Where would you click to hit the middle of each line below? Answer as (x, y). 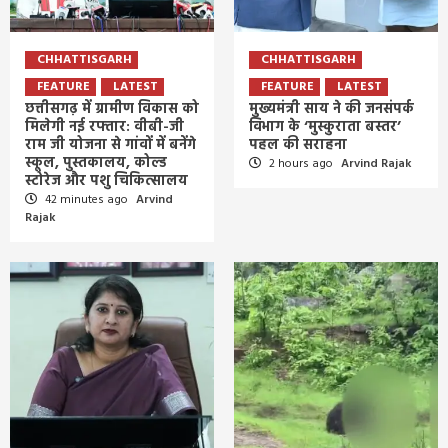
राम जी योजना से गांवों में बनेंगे (110, 145)
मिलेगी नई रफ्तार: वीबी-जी (104, 127)
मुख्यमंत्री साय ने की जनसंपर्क (331, 109)
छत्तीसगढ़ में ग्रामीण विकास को (112, 109)
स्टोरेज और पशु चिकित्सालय (106, 181)
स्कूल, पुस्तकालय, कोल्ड (96, 163)
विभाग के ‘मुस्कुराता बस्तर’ (325, 127)
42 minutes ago (86, 200)
